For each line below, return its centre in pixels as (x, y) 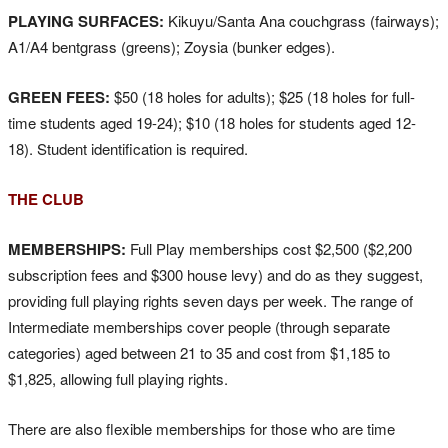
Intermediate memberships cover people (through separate (199, 327)
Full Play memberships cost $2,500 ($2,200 (269, 249)
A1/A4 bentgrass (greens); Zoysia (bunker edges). (171, 47)
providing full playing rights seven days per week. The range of (210, 301)
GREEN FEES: (59, 97)
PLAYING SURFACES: (86, 21)
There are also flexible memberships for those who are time (201, 429)
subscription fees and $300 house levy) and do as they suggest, (215, 275)
